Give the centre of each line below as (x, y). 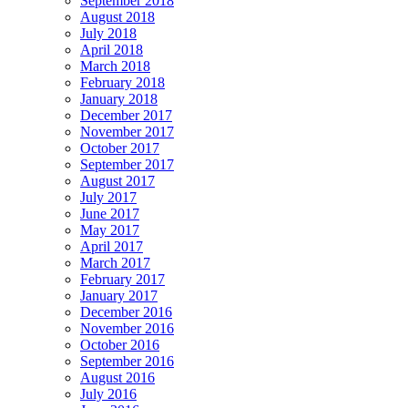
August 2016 (117, 378)
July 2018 (108, 34)
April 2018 (112, 50)
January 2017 (119, 296)
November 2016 (127, 329)
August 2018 (117, 17)
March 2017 (115, 263)
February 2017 (122, 280)
